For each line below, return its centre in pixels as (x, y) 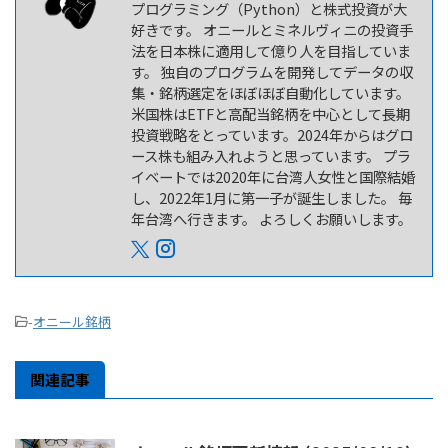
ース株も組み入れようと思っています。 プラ (271, 155)
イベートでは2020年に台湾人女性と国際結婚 (273, 176)
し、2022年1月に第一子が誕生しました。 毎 (271, 197)
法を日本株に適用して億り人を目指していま (271, 50)
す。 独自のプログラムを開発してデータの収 (272, 71)
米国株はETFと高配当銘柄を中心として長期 (270, 113)
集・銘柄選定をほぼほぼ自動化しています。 (270, 92)
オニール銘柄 (72, 321)
